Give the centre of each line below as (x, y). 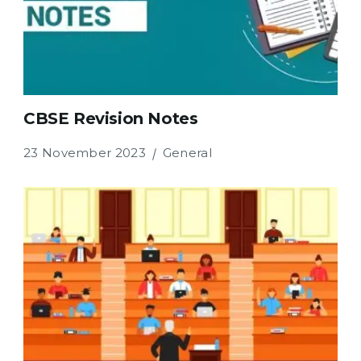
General (187, 152)
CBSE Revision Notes (111, 118)
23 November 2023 (85, 152)
